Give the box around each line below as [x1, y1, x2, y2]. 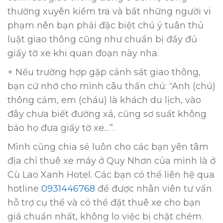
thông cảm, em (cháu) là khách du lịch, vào [7, 95, 201, 106]
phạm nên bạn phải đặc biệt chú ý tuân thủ [7, 20, 204, 31]
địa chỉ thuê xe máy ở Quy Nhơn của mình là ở [7, 155, 216, 166]
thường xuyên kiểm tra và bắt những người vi [7, 6, 211, 17]
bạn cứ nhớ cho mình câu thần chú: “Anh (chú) [7, 81, 216, 92]
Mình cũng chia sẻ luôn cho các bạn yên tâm [7, 141, 209, 152]
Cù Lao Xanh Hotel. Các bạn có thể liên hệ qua [7, 169, 215, 180]
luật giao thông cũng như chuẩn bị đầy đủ [7, 34, 197, 45]
